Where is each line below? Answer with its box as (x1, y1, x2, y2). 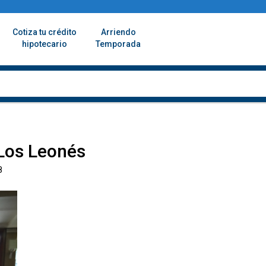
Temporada (96, 39, 141, 49)
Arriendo (100, 27, 136, 37)
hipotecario (22, 39, 67, 49)
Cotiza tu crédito (12, 27, 77, 37)
